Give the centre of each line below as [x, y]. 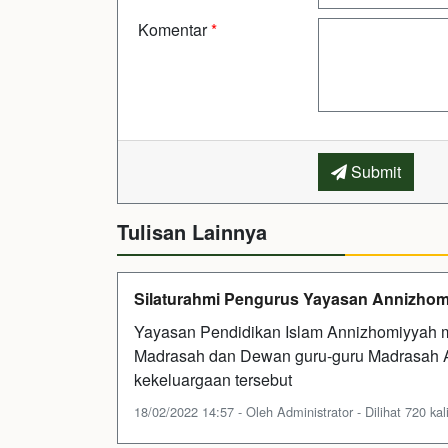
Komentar [174, 29]
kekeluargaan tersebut [213, 379]
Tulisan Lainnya [192, 231]
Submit [373, 171]
